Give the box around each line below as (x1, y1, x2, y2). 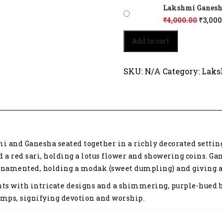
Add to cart (132, 36, 170, 46)
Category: (163, 65, 202, 76)
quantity (123, 59, 156, 69)
